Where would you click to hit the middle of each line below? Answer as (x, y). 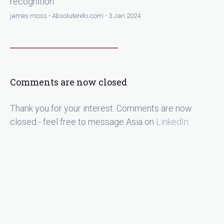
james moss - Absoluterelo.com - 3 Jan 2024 (75, 15)
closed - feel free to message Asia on (83, 121)
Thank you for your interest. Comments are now (101, 108)
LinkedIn (172, 121)
